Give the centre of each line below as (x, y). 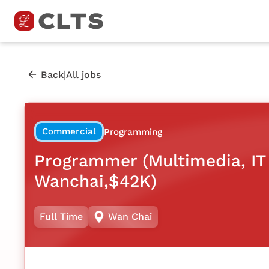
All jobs (83, 74)
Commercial (69, 131)
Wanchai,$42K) (95, 181)
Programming (133, 132)
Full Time (61, 217)
